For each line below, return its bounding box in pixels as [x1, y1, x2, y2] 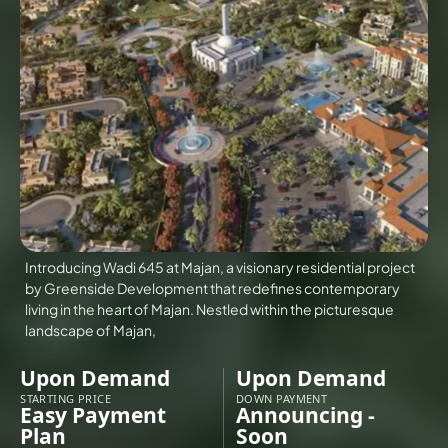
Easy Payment [20, 401, 167, 430]
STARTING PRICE [20, 391, 112, 407]
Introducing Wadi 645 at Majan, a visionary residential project [25, 258, 416, 277]
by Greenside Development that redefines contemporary [25, 279, 401, 298]
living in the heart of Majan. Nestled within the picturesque [25, 300, 395, 319]
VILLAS [169, 52, 208, 70]
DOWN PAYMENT [236, 391, 328, 407]
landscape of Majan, [25, 321, 157, 340]
